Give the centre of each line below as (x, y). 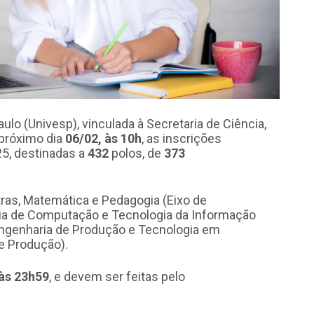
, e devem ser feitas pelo (117, 276)
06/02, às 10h (103, 138)
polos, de (136, 153)
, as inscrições (182, 138)
